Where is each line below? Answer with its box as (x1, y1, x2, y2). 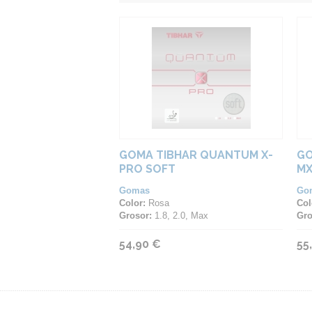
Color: (119, 198, 146, 208)
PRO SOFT (119, 162, 175, 175)
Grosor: (119, 210, 152, 221)
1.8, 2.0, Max (152, 210, 208, 221)
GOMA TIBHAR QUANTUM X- (119, 148, 273, 162)
